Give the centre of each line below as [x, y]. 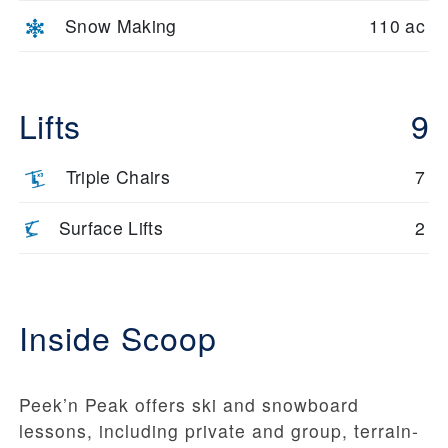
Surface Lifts [110, 228]
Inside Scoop [118, 337]
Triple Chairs [118, 177]
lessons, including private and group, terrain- [219, 431]
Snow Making [121, 26]
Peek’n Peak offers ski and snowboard [189, 405]
